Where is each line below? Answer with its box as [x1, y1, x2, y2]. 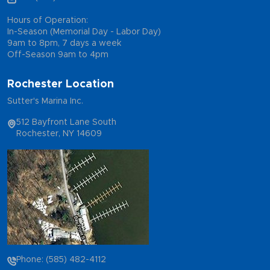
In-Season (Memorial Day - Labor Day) [7, 27, 161, 36]
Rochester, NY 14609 [16, 129, 102, 138]
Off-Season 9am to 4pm [7, 50, 108, 59]
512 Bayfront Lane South [16, 118, 116, 127]
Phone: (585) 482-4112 [16, 255, 106, 264]
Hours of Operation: [7, 16, 88, 25]
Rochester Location [7, 78, 114, 90]
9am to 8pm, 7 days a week [7, 39, 121, 48]
